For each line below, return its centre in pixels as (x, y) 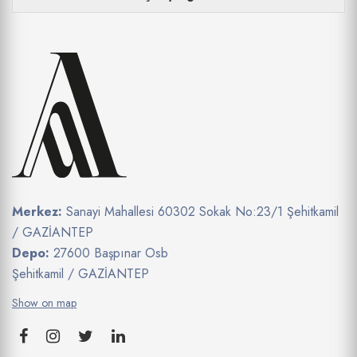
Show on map (44, 303)
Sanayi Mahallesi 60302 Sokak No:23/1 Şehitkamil (200, 212)
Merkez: (37, 212)
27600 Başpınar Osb (111, 253)
